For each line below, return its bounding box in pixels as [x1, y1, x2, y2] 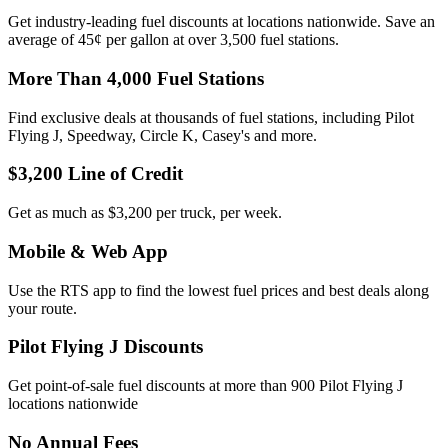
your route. [8, 299, 77, 317]
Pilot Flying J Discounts [8, 336, 203, 358]
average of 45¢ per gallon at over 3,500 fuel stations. [8, 31, 339, 49]
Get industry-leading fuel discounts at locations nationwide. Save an [8, 13, 435, 31]
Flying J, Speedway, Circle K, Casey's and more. [8, 126, 317, 144]
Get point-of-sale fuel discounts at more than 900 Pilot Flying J [8, 377, 403, 394]
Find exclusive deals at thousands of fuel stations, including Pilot [8, 108, 414, 126]
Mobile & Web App [8, 240, 168, 262]
